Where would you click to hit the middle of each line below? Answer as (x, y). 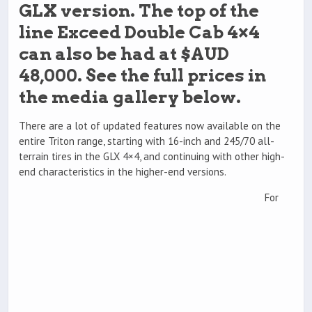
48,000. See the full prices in (142, 76)
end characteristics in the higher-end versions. (123, 172)
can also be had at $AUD (124, 54)
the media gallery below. (130, 97)
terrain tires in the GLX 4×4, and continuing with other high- (152, 157)
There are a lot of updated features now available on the (150, 126)
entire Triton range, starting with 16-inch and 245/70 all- (147, 141)
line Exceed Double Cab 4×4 (139, 32)
